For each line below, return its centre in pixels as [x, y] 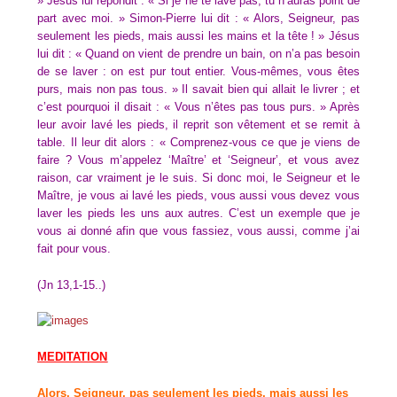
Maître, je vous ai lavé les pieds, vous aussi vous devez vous [198, 195]
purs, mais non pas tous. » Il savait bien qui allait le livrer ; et [198, 89]
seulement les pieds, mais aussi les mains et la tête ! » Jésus [198, 35]
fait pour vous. [74, 248]
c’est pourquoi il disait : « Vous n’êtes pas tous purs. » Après [198, 106]
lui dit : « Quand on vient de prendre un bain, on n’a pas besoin [198, 53]
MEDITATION [73, 357]
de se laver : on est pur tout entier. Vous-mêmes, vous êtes [198, 71]
